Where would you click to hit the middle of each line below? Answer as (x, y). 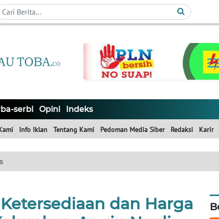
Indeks (79, 109)
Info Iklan (33, 130)
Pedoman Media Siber (132, 130)
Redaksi (182, 130)
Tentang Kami (74, 130)
